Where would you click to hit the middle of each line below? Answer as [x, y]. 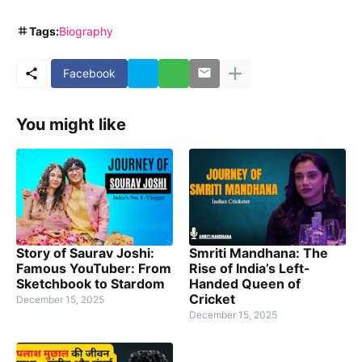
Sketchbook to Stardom [90, 283]
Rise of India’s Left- [250, 268]
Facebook [89, 74]
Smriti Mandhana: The [259, 253]
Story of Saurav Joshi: [85, 253]
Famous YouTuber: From [94, 268]
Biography [86, 31]
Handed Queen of [245, 283]
